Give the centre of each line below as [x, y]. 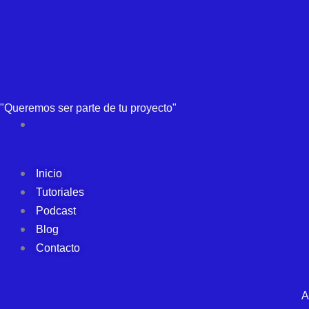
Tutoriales [60, 192]
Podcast [56, 211]
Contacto [58, 248]
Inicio [49, 174]
